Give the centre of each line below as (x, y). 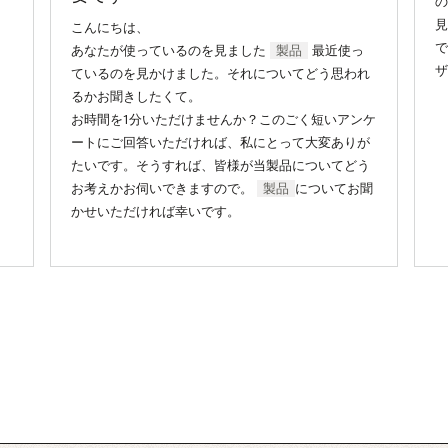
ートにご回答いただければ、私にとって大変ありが (221, 142)
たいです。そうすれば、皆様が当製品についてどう (221, 165)
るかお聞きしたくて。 (136, 96)
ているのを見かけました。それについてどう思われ (221, 73)
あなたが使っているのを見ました (171, 50)
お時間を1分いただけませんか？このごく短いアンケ (224, 119)
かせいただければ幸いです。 (156, 211)
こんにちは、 (110, 27)
